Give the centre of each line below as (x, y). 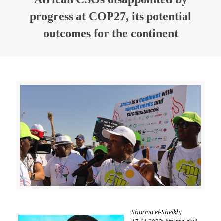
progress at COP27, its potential (110, 16)
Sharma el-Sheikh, (156, 211)
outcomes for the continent (110, 33)
